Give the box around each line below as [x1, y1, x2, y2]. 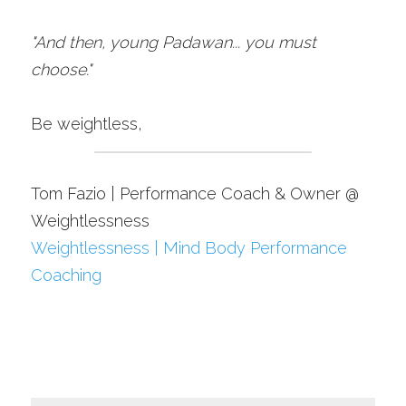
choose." [31, 60, 92, 79]
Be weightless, [31, 114, 142, 133]
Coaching [31, 266, 101, 285]
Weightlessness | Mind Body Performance [31, 238, 347, 257]
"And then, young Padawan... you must [31, 33, 316, 52]
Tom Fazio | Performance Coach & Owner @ [31, 184, 359, 203]
